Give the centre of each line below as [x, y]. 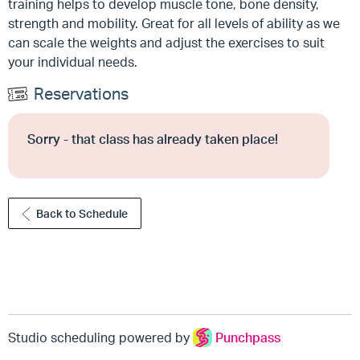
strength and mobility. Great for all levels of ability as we [174, 23]
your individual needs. [73, 62]
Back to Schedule [82, 213]
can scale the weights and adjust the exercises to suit [166, 43]
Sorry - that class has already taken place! [153, 139]
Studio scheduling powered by [100, 337]
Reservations [81, 94]
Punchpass [248, 337]
